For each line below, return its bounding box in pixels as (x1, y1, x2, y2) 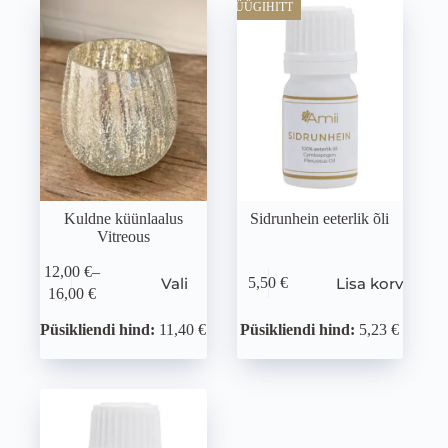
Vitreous (96, 227, 150, 245)
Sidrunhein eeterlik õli (250, 209, 390, 227)
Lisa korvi (336, 273, 408, 293)
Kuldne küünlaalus (63, 209, 183, 227)
